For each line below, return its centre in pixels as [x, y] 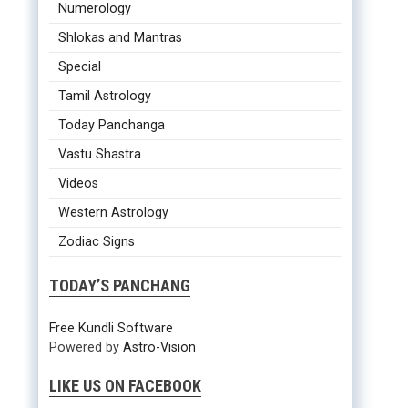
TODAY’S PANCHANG [120, 286]
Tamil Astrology [105, 97]
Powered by [87, 348]
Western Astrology [114, 213]
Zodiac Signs [97, 242]
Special [80, 67]
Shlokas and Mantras [121, 38]
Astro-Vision [160, 348]
